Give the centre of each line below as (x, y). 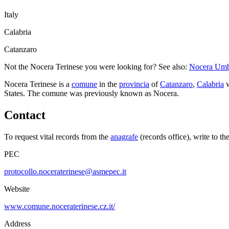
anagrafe (124, 137)
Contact (25, 115)
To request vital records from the (56, 137)
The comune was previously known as (90, 94)
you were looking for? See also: (135, 67)
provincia (134, 84)
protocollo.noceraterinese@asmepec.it (65, 172)
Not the (17, 67)
